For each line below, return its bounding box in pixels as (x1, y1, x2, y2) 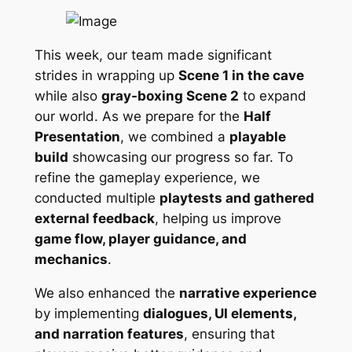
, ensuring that (183, 325, 275, 342)
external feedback (34, 210, 155, 226)
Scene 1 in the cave (178, 67, 304, 83)
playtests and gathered (159, 189, 314, 206)
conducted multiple (34, 189, 159, 206)
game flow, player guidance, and (34, 230, 247, 247)
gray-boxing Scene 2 (101, 87, 239, 104)
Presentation (34, 128, 120, 145)
